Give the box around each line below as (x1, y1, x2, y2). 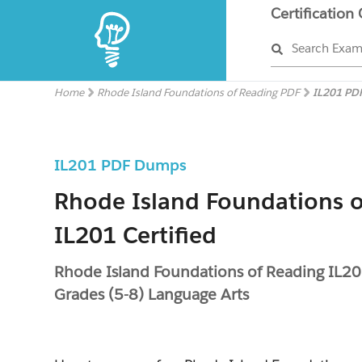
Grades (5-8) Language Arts (54, 284, 250, 304)
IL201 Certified (54, 221, 217, 250)
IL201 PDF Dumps (54, 155, 187, 175)
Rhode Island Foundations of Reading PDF (97, 86, 301, 99)
